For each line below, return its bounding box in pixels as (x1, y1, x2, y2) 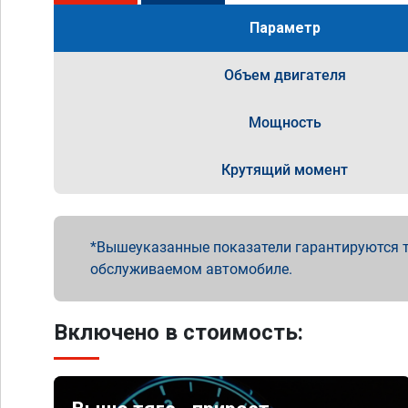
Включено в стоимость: (54, 320, 303, 345)
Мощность (248, 114, 321, 131)
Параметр (249, 19, 321, 36)
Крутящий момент (221, 161, 349, 178)
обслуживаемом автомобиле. (90, 260, 292, 278)
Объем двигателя (223, 66, 346, 84)
